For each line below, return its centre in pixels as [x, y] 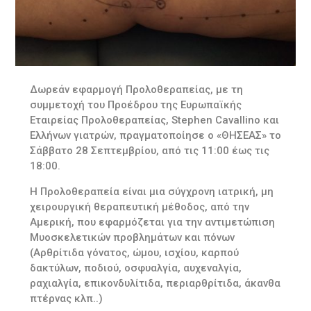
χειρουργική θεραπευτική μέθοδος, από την [139, 207]
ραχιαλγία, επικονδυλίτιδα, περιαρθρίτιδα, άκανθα [155, 284]
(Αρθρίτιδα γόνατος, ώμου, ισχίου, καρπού [134, 253]
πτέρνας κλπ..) [66, 299]
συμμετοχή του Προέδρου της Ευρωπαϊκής [135, 105]
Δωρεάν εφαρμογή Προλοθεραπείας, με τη [136, 90]
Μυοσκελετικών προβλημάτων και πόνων [132, 238]
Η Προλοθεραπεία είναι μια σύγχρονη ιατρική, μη [151, 192]
